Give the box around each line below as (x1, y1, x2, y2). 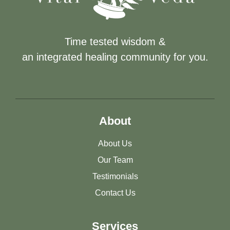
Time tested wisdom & (65, 36, 165, 48)
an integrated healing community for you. (22, 51, 208, 63)
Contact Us (94, 188, 136, 198)
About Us (98, 139, 132, 148)
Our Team (97, 156, 133, 165)
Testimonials (92, 172, 138, 181)
